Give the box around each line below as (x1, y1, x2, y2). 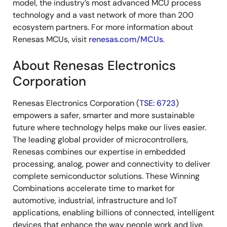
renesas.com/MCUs (89, 33, 163, 45)
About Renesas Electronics (13, 57, 176, 74)
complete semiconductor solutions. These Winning (13, 170, 200, 181)
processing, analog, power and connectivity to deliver (13, 158, 210, 169)
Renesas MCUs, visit (13, 33, 89, 45)
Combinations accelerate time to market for (13, 182, 175, 194)
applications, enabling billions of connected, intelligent (13, 207, 214, 218)
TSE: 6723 (139, 97, 176, 108)
